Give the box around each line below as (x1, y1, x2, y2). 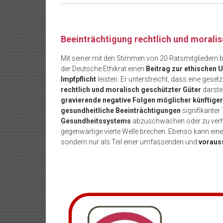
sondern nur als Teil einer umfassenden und (61, 138, 199, 146)
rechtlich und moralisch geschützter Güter (61, 86, 201, 94)
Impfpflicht (61, 75, 96, 83)
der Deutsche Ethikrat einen (61, 65, 146, 73)
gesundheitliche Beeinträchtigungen (61, 107, 181, 114)
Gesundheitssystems (61, 117, 131, 125)
